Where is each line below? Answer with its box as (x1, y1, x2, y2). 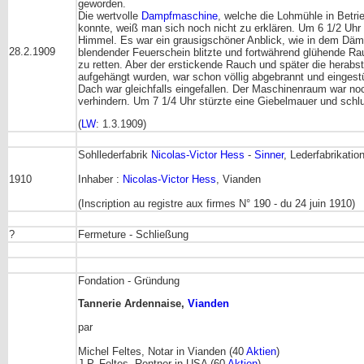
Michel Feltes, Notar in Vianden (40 (78, 344, 246, 357)
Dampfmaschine (141, 9, 218, 22)
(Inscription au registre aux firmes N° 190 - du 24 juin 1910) (78, 197, 355, 210)
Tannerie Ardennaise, (78, 297, 188, 310)
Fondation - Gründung (78, 274, 180, 287)
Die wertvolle (78, 9, 141, 22)
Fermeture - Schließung (78, 227, 188, 240)
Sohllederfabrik (78, 148, 151, 161)
